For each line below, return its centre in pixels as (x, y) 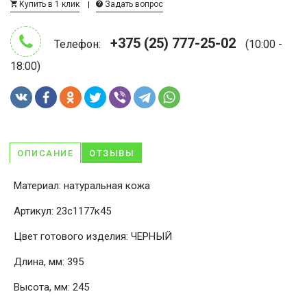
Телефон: (79, 44)
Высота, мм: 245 (51, 287)
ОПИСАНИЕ (45, 153)
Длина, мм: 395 (49, 262)
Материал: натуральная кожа (82, 186)
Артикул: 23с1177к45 (62, 211)
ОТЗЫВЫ (112, 153)
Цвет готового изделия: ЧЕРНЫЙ (93, 236)
